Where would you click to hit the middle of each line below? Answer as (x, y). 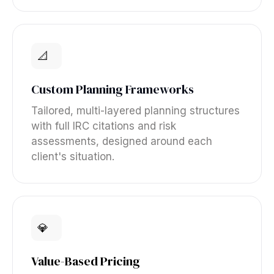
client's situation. (73, 157)
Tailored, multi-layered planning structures (135, 111)
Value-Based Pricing (86, 261)
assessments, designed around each (122, 141)
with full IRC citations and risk (104, 126)
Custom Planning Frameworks (113, 89)
